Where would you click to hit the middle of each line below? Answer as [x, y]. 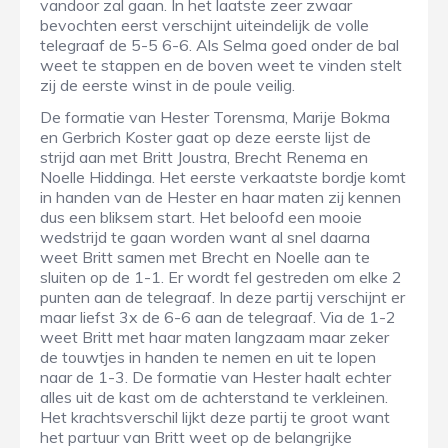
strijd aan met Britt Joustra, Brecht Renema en [204, 157]
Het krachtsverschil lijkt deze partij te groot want [215, 417]
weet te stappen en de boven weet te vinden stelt [221, 65]
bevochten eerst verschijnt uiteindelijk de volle [204, 25]
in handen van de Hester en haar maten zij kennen [220, 197]
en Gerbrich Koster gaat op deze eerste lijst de [205, 137]
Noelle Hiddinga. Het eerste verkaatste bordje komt [223, 177]
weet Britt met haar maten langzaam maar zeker [214, 337]
